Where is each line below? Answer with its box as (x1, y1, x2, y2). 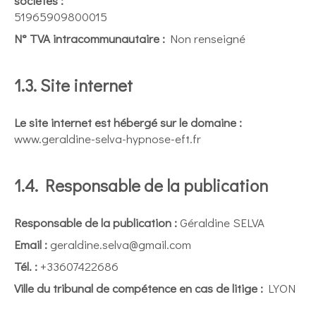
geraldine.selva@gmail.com (47, 236, 191, 253)
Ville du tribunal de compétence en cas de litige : (14, 280, 263, 296)
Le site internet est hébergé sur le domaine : (14, 114, 242, 130)
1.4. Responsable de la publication (14, 174, 268, 196)
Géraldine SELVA (177, 214, 265, 231)
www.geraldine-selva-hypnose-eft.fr (14, 130, 201, 147)
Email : (14, 236, 47, 253)
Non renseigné (165, 30, 245, 47)
